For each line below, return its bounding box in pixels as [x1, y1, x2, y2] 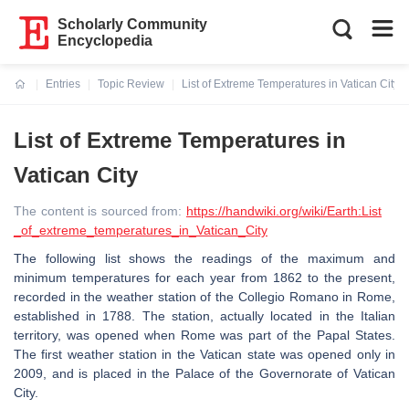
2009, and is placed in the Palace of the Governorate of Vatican [14, 366, 395, 381]
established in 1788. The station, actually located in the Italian [14, 309, 395, 323]
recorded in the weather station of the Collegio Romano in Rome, [14, 289, 395, 304]
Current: [15, 89, 58, 101]
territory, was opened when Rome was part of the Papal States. [14, 328, 395, 342]
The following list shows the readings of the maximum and [14, 251, 395, 266]
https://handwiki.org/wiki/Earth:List [186, 204, 382, 218]
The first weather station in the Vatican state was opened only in [14, 347, 395, 362]
